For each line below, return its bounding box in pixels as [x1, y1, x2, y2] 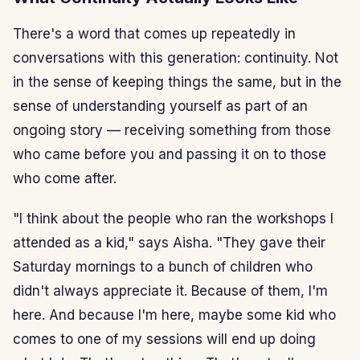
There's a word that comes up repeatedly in [13, 25, 296, 42]
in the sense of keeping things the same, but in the [13, 73, 342, 90]
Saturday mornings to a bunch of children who [13, 258, 313, 275]
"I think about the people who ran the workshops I [13, 210, 333, 227]
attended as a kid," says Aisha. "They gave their [13, 234, 325, 251]
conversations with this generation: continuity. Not [13, 49, 338, 66]
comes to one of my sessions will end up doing [13, 330, 316, 347]
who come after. [13, 170, 117, 186]
